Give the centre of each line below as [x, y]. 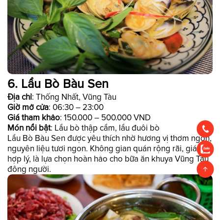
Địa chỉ [20, 97]
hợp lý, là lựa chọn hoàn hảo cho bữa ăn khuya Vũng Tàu [108, 159]
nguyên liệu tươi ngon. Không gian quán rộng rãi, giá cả [107, 149]
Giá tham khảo [34, 118]
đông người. [29, 169]
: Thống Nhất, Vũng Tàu [74, 97]
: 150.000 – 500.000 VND [105, 118]
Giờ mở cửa [28, 108]
